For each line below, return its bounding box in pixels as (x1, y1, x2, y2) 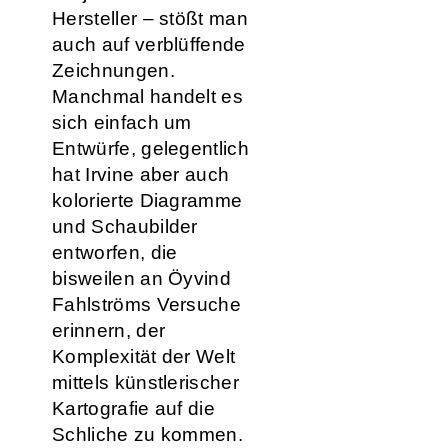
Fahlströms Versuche (52, 294, 242, 315)
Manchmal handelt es (52, 86, 244, 107)
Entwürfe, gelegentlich (52, 138, 250, 159)
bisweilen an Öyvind (52, 268, 232, 289)
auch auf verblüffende (52, 34, 246, 55)
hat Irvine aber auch (52, 164, 230, 185)
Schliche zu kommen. (52, 424, 244, 445)
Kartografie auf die (52, 398, 216, 419)
